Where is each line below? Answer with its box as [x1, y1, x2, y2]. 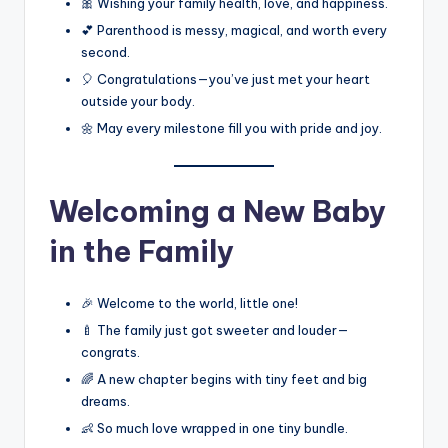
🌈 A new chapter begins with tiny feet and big [81, 371, 367, 388]
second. [81, 43, 130, 60]
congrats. [81, 344, 140, 361]
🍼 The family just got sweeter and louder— [81, 322, 349, 339]
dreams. [81, 393, 130, 410]
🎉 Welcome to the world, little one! [81, 295, 298, 312]
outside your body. [81, 92, 195, 109]
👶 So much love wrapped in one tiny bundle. [81, 420, 348, 437]
